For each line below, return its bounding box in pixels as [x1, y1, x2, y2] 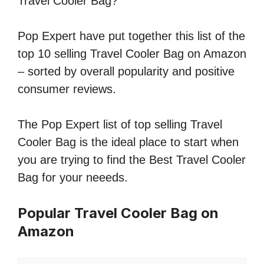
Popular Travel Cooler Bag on [18, 204, 219, 222]
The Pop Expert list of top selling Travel [18, 118, 222, 131]
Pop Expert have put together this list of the [18, 29, 245, 43]
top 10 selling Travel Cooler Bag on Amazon [18, 47, 246, 61]
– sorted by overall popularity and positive [18, 65, 235, 78]
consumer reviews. [18, 82, 116, 96]
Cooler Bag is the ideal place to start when [18, 136, 239, 149]
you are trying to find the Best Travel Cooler [18, 153, 246, 167]
